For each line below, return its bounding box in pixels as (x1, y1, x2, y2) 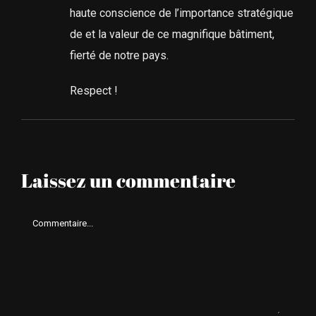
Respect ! (69, 84, 118, 98)
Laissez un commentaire (20, 167, 236, 194)
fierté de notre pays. (69, 49, 169, 63)
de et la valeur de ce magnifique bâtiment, (69, 28, 274, 42)
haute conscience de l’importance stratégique (69, 6, 293, 20)
